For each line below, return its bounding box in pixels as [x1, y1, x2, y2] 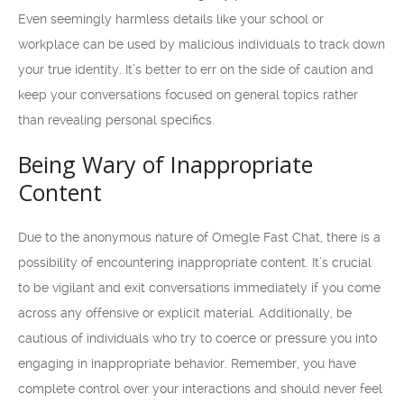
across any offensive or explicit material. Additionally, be [18, 306, 352, 320]
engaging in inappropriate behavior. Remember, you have [18, 356, 356, 371]
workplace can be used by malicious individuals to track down [18, 37, 385, 51]
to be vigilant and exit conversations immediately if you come [18, 280, 381, 295]
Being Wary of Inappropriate [18, 149, 313, 179]
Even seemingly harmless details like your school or [18, 12, 324, 26]
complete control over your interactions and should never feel [18, 381, 382, 396]
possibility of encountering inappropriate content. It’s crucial [18, 255, 372, 270]
